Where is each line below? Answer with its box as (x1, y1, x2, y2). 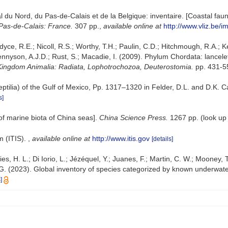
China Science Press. (99, 113, 168, 122)
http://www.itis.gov (92, 134, 150, 142)
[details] (152, 135, 173, 142)
